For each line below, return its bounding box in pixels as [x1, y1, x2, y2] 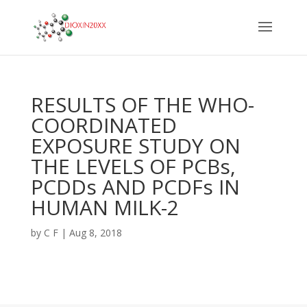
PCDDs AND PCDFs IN [30, 173, 240, 201]
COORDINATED [30, 111, 177, 139]
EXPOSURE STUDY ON [30, 132, 241, 160]
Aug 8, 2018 [69, 226, 122, 239]
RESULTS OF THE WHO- [30, 90, 254, 119]
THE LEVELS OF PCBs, [30, 152, 236, 180]
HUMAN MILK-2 [30, 193, 179, 221]
